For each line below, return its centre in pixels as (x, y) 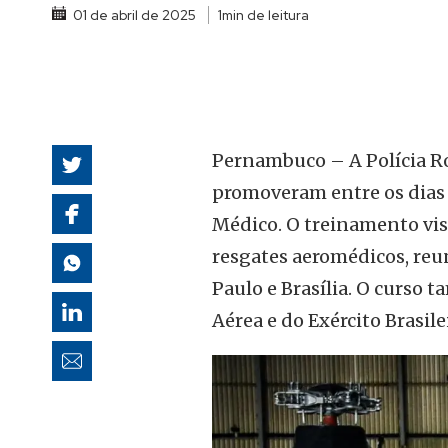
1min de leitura (263, 14)
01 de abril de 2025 (134, 14)
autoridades (377, 15)
